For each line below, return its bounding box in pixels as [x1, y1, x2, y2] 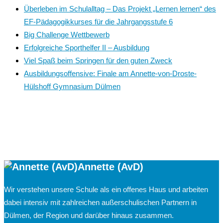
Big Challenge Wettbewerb [24, 30, 110, 39]
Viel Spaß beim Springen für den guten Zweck [24, 56, 172, 65]
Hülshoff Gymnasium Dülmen [24, 82, 120, 91]
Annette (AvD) [78, 161, 143, 172]
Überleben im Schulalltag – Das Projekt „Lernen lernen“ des [24, 4, 216, 13]
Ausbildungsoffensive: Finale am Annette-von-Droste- [24, 69, 197, 78]
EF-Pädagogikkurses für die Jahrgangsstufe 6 [24, 17, 173, 26]
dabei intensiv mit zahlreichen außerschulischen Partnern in [4, 198, 197, 207]
